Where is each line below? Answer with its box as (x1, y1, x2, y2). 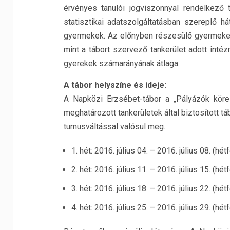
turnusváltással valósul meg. (63, 122, 165, 131)
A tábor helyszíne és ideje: (63, 80, 166, 90)
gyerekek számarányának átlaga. (63, 59, 180, 68)
